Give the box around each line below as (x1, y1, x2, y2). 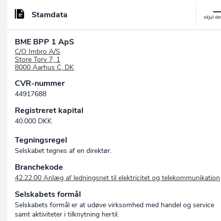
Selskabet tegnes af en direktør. (15, 146, 111, 156)
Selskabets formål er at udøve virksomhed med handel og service (15, 200, 214, 210)
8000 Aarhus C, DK (15, 63, 74, 73)
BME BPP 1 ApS (15, 37, 74, 48)
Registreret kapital (15, 105, 83, 116)
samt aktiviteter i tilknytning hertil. (15, 210, 119, 220)
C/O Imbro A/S (15, 47, 60, 57)
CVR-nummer (15, 78, 65, 89)
